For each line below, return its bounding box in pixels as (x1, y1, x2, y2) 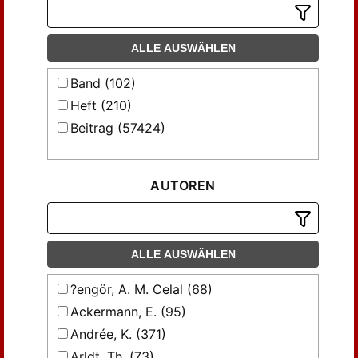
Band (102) (70, 75, 136, 91)
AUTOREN (150, 177, 216, 193)
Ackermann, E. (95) (70, 304, 186, 320)
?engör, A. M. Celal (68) (70, 281, 213, 297)
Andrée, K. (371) (70, 326, 166, 342)
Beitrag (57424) (70, 120, 165, 136)
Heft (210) (70, 97, 132, 113)
